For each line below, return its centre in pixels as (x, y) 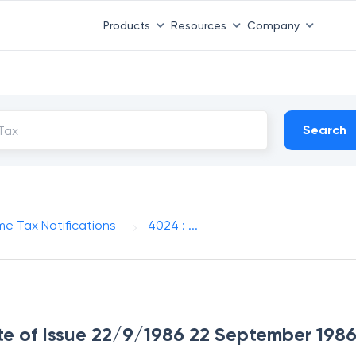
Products (126, 25)
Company (273, 25)
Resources (198, 25)
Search (325, 130)
